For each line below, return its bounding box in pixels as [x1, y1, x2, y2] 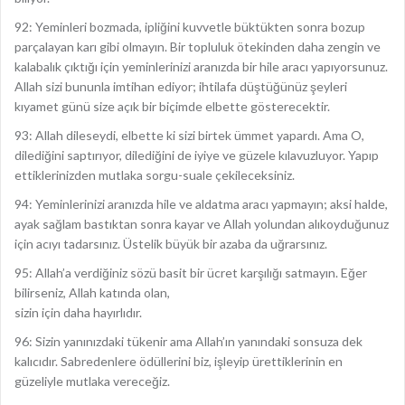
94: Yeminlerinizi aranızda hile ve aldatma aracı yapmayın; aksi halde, [14, 196, 388, 212]
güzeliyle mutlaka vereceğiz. [14, 373, 170, 389]
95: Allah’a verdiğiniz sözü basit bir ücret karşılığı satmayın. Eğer [14, 265, 367, 280]
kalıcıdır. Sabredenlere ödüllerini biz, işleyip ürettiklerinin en [14, 353, 343, 369]
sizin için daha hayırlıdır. [14, 305, 142, 320]
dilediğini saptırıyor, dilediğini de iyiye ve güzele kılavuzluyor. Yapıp [14, 147, 379, 163]
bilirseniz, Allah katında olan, [14, 285, 170, 300]
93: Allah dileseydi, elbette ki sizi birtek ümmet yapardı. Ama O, [14, 127, 364, 143]
